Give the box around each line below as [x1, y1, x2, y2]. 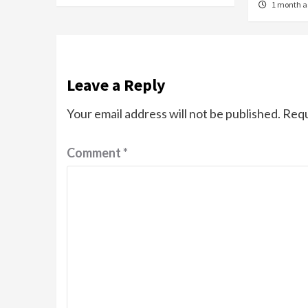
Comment [67, 145, 123, 161]
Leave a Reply [67, 74, 166, 96]
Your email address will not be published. [67, 106, 280, 122]
